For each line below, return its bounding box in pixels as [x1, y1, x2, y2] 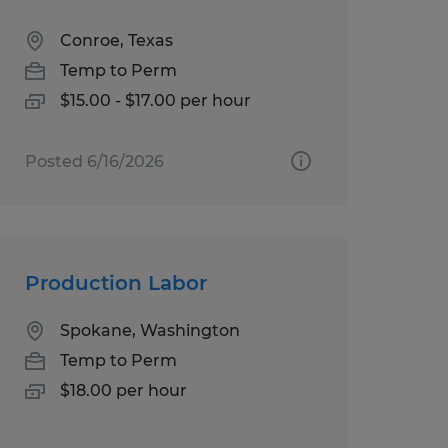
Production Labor [24, 270, 207, 295]
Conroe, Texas [59, 30, 173, 50]
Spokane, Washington [59, 320, 240, 340]
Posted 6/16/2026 [24, 151, 164, 171]
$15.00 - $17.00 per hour [59, 90, 251, 110]
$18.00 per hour [59, 380, 187, 400]
